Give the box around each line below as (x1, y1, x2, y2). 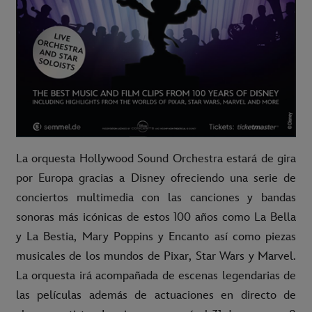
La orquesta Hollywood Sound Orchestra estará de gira (16, 152, 296, 166)
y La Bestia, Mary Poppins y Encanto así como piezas (16, 230, 296, 244)
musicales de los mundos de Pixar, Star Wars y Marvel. (16, 249, 296, 264)
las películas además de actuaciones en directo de (16, 288, 296, 303)
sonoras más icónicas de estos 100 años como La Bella (16, 210, 296, 225)
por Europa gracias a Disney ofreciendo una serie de (16, 171, 296, 186)
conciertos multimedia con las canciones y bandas (16, 191, 296, 205)
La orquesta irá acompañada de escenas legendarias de (16, 269, 296, 283)
